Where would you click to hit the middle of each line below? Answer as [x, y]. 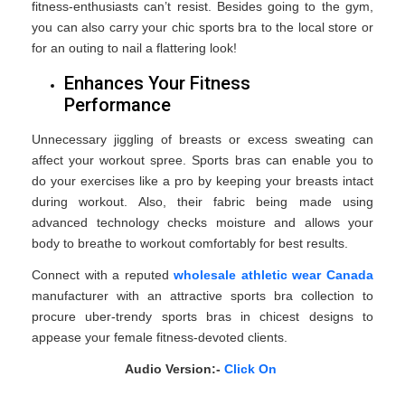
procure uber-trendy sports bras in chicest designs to [202, 316]
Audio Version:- [174, 368]
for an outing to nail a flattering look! [134, 47]
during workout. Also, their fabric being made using [202, 201]
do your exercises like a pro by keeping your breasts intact [202, 180]
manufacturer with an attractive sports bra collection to [202, 295]
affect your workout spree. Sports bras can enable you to [202, 160]
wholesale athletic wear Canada [274, 274]
